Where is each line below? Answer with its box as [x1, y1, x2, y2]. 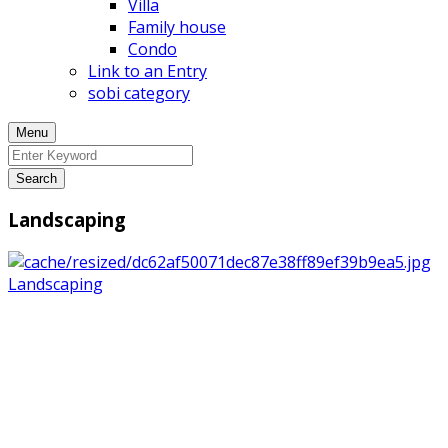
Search [16, 170, 57, 186]
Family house [128, 15, 226, 38]
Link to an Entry [88, 59, 207, 82]
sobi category [88, 81, 190, 104]
